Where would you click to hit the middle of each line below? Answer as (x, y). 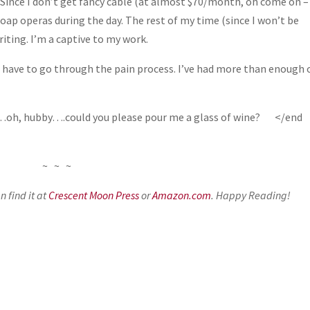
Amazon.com (182, 195)
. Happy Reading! (251, 195)
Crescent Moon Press (94, 195)
